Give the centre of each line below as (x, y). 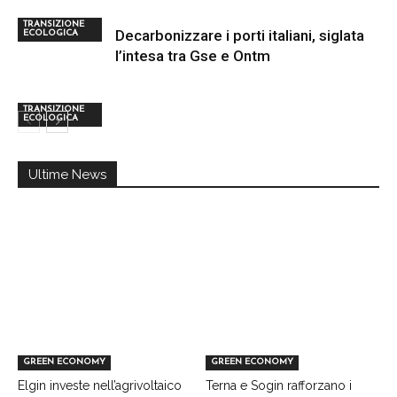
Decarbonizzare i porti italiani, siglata (240, 35)
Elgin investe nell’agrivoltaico (100, 386)
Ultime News (67, 174)
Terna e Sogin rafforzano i (278, 386)
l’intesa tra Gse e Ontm (193, 55)
